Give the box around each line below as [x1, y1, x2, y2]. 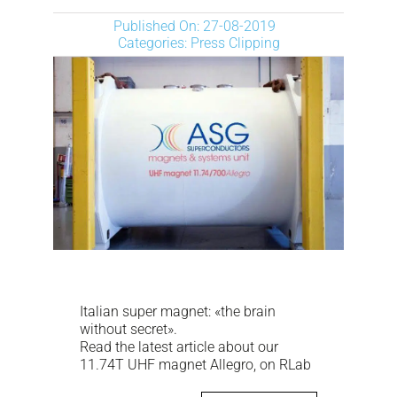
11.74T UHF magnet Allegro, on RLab [80, 356, 311, 374]
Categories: [117, 34, 191, 51]
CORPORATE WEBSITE [128, 178, 270, 196]
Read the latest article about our [80, 339, 278, 356]
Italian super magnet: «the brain [80, 303, 276, 321]
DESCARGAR [158, 61, 239, 79]
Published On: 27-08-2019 [113, 17, 276, 35]
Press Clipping [190, 34, 280, 51]
